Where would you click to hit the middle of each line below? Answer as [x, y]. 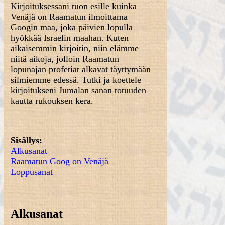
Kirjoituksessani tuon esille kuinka [74, 6]
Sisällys [25, 140]
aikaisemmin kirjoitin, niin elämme [75, 48]
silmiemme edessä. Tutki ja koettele [76, 80]
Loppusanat [32, 172]
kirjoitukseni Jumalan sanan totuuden [79, 90]
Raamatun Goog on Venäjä [60, 161]
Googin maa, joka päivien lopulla [72, 27]
